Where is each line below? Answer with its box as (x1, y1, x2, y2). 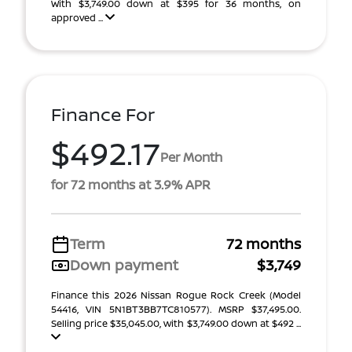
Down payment (70, 255, 178, 274)
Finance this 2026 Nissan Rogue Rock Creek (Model (51, 288, 301, 302)
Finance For (51, 102, 155, 126)
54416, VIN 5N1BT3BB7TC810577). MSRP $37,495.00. (51, 302, 301, 316)
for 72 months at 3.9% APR (51, 176, 211, 193)
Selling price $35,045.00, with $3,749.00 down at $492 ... (51, 317, 301, 330)
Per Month (160, 148, 222, 166)
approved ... (51, 11, 105, 24)
